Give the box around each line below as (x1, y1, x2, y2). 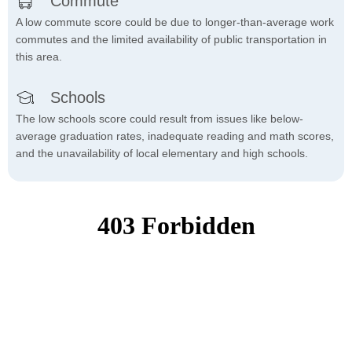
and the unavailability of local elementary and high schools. (16, 147, 308, 160)
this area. (16, 50, 62, 64)
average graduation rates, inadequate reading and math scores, (16, 130, 334, 143)
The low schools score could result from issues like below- (16, 112, 303, 126)
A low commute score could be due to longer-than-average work (16, 16, 334, 29)
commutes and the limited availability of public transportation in (16, 33, 327, 46)
